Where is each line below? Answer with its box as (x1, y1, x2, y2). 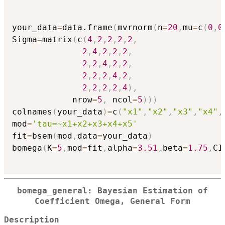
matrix (42, 35, 72, 45)
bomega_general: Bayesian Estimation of (17, 186, 208, 196)
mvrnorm (118, 23, 153, 33)
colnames (12, 107, 52, 117)
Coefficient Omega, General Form (35, 197, 190, 206)
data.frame (62, 23, 113, 33)
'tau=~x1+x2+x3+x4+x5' (32, 119, 138, 129)
